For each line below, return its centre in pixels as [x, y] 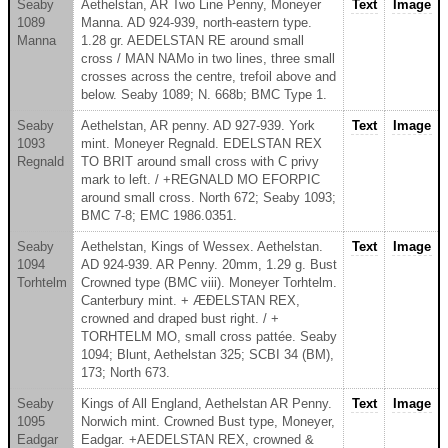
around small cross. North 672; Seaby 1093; [208, 197]
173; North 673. [125, 372]
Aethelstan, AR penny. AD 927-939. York [197, 125]
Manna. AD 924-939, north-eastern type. [196, 22]
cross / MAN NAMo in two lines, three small [207, 58]
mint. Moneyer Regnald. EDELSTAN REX [201, 143]
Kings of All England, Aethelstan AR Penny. [206, 403]
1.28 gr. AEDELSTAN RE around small [192, 40]
